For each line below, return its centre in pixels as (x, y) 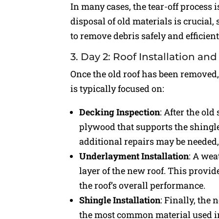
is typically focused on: (118, 89)
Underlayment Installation (134, 156)
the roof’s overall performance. (142, 186)
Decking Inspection (120, 112)
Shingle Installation (120, 200)
